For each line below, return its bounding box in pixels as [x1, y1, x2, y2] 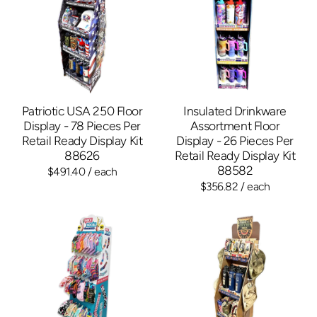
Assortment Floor [190, 117, 280, 133]
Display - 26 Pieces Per [176, 132, 294, 148]
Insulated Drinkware [183, 103, 287, 118]
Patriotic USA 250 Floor [21, 103, 143, 118]
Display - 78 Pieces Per [23, 117, 141, 133]
